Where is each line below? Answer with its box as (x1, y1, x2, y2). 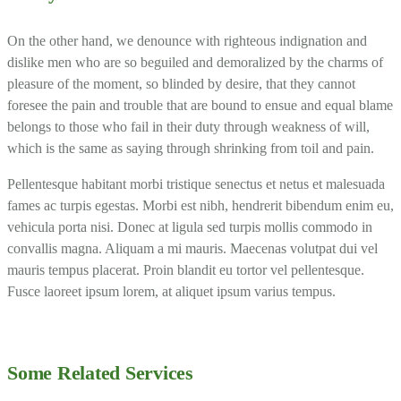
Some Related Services (7, 361, 193, 384)
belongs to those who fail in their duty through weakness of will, (7, 118, 370, 134)
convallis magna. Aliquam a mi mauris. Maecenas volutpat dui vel (7, 240, 378, 256)
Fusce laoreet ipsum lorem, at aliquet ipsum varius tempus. (7, 283, 336, 299)
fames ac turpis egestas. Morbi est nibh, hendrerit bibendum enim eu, (7, 197, 394, 213)
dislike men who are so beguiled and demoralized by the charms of (7, 54, 383, 70)
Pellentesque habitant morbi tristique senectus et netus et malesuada (7, 175, 385, 192)
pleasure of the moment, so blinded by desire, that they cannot (7, 75, 355, 91)
